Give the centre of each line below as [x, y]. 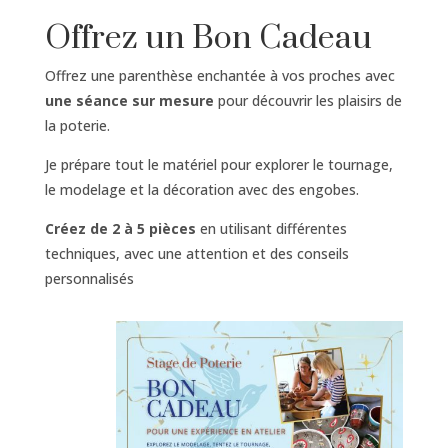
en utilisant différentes [271, 228]
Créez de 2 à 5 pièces [120, 228]
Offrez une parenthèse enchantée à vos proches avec [219, 75]
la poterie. [77, 125]
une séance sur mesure [129, 100]
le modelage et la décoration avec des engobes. [201, 189]
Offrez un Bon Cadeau [208, 38]
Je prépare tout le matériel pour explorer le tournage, [218, 164]
